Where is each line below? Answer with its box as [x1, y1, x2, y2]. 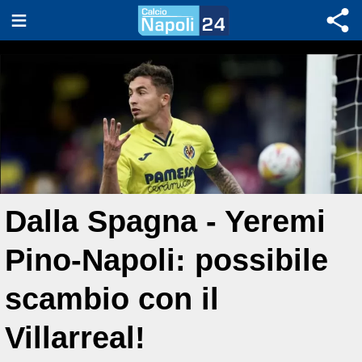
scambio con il [5, 281, 219, 316]
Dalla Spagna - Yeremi [5, 204, 326, 238]
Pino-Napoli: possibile [5, 242, 328, 277]
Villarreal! [5, 320, 145, 355]
